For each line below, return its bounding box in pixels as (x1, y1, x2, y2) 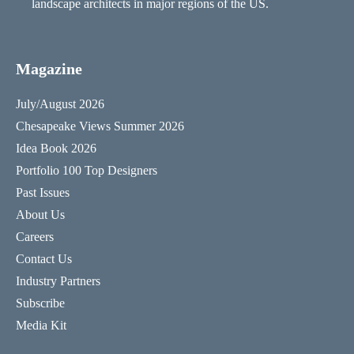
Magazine (16, 59, 82, 77)
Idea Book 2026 (16, 141, 96, 155)
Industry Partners (16, 273, 100, 288)
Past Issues (16, 185, 70, 199)
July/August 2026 (16, 96, 104, 111)
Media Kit (16, 318, 66, 332)
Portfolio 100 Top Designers (16, 163, 157, 177)
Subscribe (16, 296, 65, 310)
